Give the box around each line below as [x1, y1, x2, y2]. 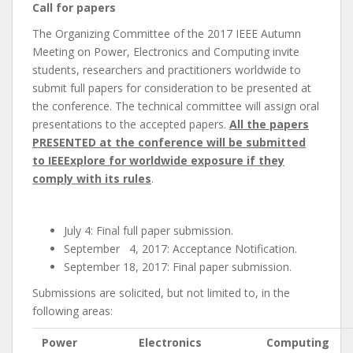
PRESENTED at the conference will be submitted [32, 134, 306, 150]
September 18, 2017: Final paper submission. [64, 258, 292, 274]
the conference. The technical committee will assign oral [32, 98, 319, 113]
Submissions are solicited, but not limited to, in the [32, 284, 290, 300]
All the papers [229, 116, 309, 132]
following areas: [32, 303, 113, 318]
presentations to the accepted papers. [32, 116, 229, 132]
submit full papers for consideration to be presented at [32, 80, 311, 95]
